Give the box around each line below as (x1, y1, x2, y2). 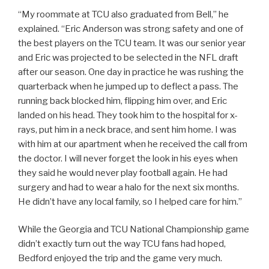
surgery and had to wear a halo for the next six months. (18, 181, 239, 193)
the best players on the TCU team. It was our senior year (18, 37, 246, 49)
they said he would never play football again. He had (18, 167, 228, 178)
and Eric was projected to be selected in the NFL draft (18, 52, 238, 63)
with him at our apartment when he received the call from (18, 138, 247, 150)
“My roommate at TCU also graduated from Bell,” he (18, 8, 229, 20)
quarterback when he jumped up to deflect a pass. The (18, 80, 238, 92)
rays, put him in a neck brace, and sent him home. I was (18, 124, 237, 135)
